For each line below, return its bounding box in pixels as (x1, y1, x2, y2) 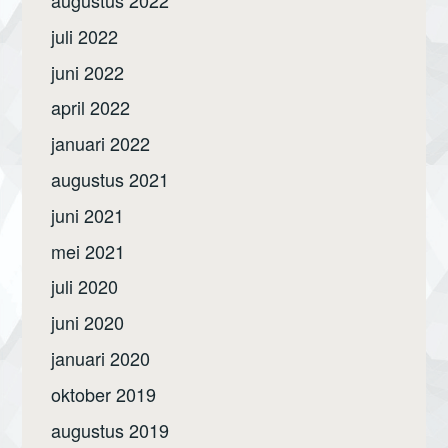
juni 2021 (51, 201, 125, 228)
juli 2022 (51, 22, 119, 49)
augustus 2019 (51, 416, 170, 443)
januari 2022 (51, 130, 151, 157)
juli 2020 (51, 273, 119, 300)
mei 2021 (51, 237, 126, 264)
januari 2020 (51, 345, 151, 372)
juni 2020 (51, 309, 125, 336)
